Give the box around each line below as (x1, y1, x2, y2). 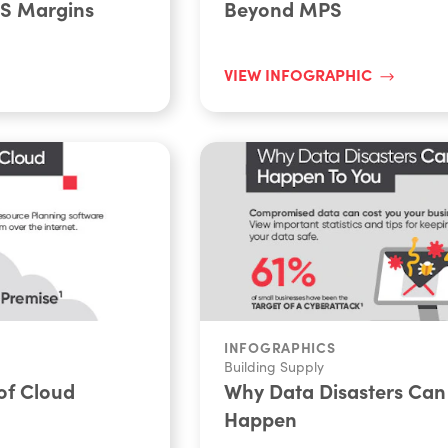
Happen (224, 404, 297, 432)
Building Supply (224, 356, 324, 376)
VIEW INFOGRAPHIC (224, 63, 372, 85)
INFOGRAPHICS (224, 336, 336, 357)
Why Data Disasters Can (224, 376, 446, 404)
